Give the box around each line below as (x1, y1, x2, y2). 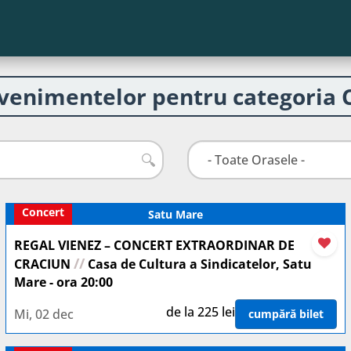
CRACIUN (14, 255, 74, 273)
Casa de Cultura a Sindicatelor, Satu (85, 255, 312, 273)
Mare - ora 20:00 (14, 273, 113, 291)
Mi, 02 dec (14, 305, 74, 323)
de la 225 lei (166, 303, 235, 320)
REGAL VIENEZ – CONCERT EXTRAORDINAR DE (14, 237, 295, 254)
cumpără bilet (248, 306, 324, 321)
